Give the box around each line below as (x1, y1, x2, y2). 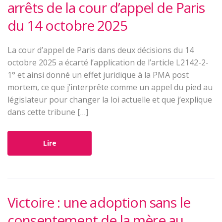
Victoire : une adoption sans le (7, 193, 190, 212)
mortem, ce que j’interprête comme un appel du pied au (7, 82, 213, 93)
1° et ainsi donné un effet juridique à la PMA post (7, 69, 189, 81)
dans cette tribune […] (7, 107, 88, 118)
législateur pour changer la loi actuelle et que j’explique (7, 94, 212, 106)
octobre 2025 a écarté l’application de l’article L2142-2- (7, 57, 209, 68)
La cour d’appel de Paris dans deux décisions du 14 (7, 45, 194, 56)
